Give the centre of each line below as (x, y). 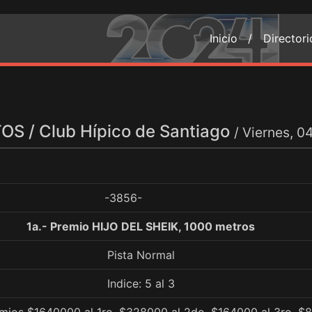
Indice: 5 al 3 (141, 283)
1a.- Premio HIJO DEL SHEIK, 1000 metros (141, 226)
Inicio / (231, 38)
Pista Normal (141, 255)
